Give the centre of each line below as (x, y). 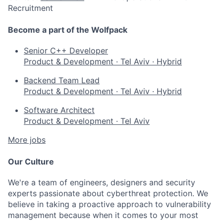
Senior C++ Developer (66, 51)
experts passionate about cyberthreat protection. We (108, 194)
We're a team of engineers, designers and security (102, 183)
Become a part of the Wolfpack (68, 30)
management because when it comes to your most (103, 215)
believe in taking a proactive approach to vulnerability (110, 204)
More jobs (27, 140)
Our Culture (31, 162)
